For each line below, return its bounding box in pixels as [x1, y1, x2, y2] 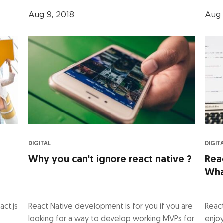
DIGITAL [28, 140, 51, 147]
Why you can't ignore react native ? [28, 154, 192, 165]
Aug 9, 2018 [28, 10, 75, 19]
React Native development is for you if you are [28, 202, 193, 211]
